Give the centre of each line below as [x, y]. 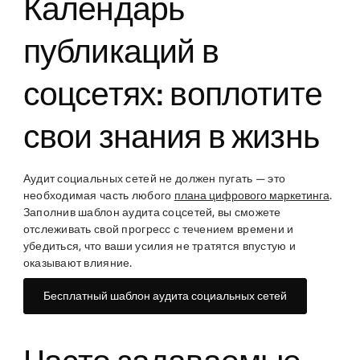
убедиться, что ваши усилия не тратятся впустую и [160, 246]
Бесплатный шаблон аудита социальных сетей [165, 296]
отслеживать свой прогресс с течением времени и [158, 229]
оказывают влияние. [78, 263]
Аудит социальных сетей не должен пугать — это [154, 178]
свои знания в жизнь [171, 136]
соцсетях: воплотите [172, 93]
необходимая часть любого [98, 195]
